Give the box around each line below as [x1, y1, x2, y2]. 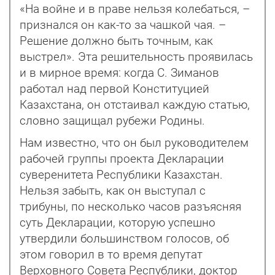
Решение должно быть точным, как [20, 34, 213, 48]
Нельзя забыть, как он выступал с [20, 184, 206, 198]
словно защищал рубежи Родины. [20, 114, 205, 128]
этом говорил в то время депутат [20, 247, 203, 261]
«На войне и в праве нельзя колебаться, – [20, 2, 250, 16]
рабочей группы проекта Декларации [20, 152, 224, 166]
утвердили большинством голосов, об [20, 231, 229, 246]
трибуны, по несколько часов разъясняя [20, 199, 241, 214]
